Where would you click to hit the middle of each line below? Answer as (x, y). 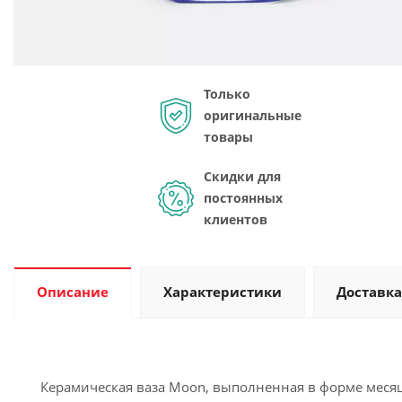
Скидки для (242, 176)
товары (228, 137)
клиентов (235, 219)
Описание (73, 292)
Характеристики (223, 292)
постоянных (243, 198)
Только (227, 94)
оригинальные (252, 115)
